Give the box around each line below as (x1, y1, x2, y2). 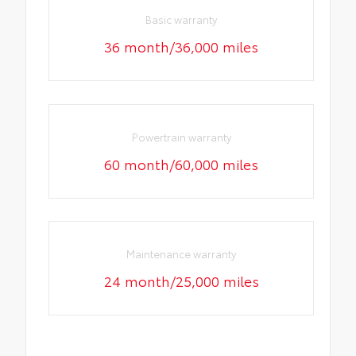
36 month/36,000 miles (104, 36, 259, 57)
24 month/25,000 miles (103, 270, 259, 292)
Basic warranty (145, 12, 218, 27)
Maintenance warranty (126, 246, 237, 261)
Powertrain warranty (131, 129, 231, 144)
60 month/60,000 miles (104, 153, 259, 174)
